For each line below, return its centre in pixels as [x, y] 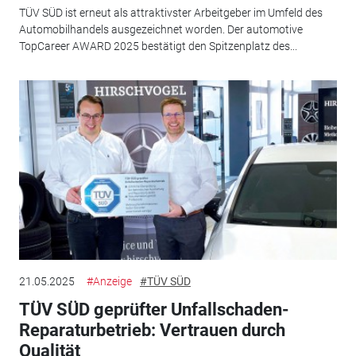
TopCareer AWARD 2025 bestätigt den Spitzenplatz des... [158, 46]
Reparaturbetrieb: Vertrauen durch [152, 331]
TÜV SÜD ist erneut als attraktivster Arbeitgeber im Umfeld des [170, 12]
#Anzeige [109, 282]
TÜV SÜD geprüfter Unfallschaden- [154, 310]
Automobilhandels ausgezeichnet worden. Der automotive [161, 29]
